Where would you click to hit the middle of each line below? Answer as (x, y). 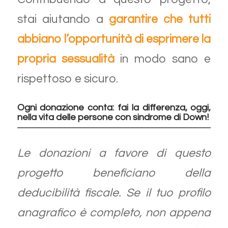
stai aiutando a (63, 19)
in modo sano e (163, 59)
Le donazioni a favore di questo (114, 153)
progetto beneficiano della (114, 173)
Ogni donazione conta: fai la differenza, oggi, (114, 107)
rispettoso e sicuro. (69, 79)
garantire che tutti (160, 19)
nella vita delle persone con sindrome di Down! (113, 117)
